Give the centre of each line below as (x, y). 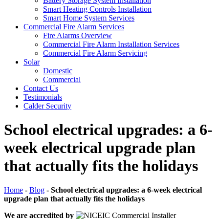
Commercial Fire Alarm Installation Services (111, 44)
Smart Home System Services (89, 18)
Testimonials (43, 97)
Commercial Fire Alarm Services (74, 27)
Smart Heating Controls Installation (97, 9)
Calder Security (47, 106)
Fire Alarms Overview (77, 35)
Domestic (58, 71)
